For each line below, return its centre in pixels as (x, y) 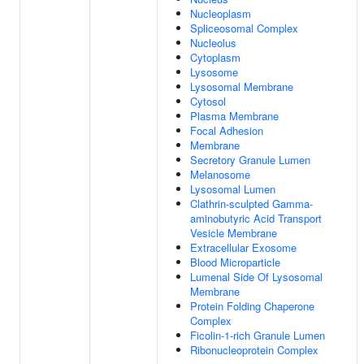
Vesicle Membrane (234, 233)
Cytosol (208, 101)
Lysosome (214, 72)
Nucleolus (213, 43)
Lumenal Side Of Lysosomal (256, 277)
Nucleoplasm (221, 13)
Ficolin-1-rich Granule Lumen (258, 335)
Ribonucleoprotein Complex (254, 350)
